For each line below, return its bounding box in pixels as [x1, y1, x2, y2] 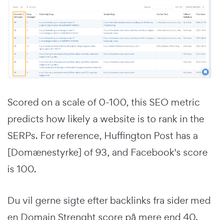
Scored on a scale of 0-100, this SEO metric [7, 96, 200, 109]
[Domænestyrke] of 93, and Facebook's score [7, 146, 208, 159]
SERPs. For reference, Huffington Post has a [7, 129, 198, 142]
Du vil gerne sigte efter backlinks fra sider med [7, 194, 211, 207]
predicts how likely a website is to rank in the [7, 112, 204, 126]
